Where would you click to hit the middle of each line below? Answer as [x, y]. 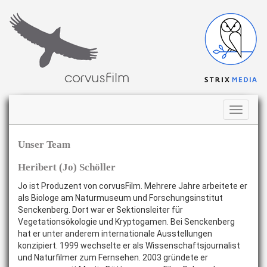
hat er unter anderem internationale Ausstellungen [115, 234]
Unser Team [44, 145]
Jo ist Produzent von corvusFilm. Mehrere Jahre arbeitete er [133, 186]
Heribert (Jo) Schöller [67, 167]
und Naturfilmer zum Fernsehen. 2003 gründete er [113, 257]
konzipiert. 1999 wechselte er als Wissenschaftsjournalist [129, 246]
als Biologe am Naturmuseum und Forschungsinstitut [120, 198]
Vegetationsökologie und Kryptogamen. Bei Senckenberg [126, 222]
